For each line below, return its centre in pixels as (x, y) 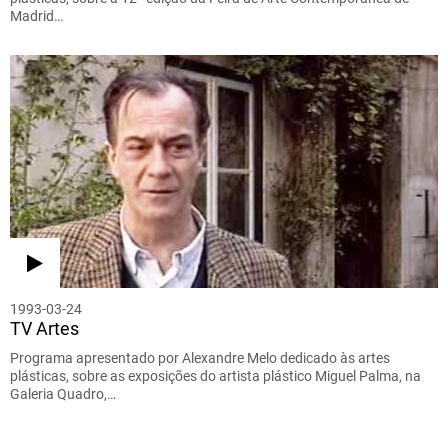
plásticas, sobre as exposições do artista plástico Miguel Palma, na (215, 376)
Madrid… (36, 15)
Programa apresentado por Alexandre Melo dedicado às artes (200, 358)
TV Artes (44, 329)
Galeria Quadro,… (63, 394)
